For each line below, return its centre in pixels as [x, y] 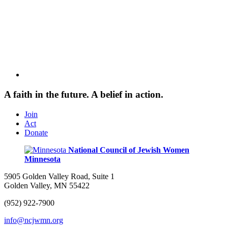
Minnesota [42, 159]
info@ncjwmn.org [34, 220]
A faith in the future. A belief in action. [84, 94]
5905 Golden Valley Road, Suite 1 [59, 176]
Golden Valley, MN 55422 [47, 185]
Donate [36, 132]
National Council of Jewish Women [129, 150]
